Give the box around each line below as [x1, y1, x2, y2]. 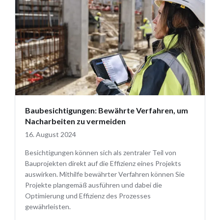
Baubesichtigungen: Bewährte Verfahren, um [25, 105, 188, 115]
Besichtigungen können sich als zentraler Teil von [25, 148, 176, 157]
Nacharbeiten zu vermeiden [25, 116, 126, 126]
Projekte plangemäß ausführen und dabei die [25, 180, 162, 189]
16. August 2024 [25, 130, 76, 138]
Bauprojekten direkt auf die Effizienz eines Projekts [25, 159, 181, 167]
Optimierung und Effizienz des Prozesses [25, 191, 151, 200]
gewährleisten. [25, 202, 71, 211]
